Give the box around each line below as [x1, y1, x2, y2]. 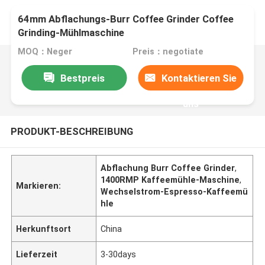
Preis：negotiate [132, 47, 203, 57]
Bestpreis [60, 72, 105, 84]
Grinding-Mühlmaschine [18, 27, 125, 39]
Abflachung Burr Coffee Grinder [101, 163, 235, 173]
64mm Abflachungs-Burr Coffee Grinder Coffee [18, 13, 234, 25]
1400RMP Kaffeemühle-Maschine [101, 174, 240, 185]
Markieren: [16, 180, 62, 190]
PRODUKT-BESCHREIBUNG [10, 125, 133, 137]
